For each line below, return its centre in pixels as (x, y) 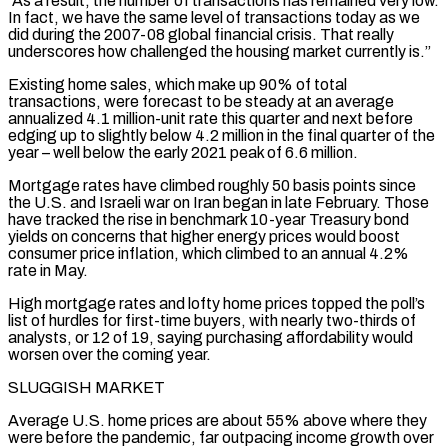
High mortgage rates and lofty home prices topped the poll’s (216, 303)
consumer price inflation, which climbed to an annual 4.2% (208, 253)
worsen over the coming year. (109, 354)
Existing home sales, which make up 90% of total (177, 84)
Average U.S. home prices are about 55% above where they (217, 420)
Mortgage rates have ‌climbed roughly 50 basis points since (212, 185)
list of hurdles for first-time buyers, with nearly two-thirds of (212, 320)
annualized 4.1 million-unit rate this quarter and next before (210, 118)
